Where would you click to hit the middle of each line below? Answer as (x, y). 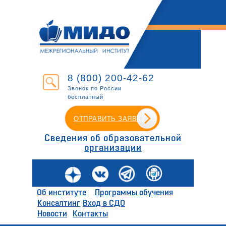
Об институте (62, 193)
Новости (52, 214)
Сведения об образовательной (113, 139)
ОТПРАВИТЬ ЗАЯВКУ (109, 119)
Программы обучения (134, 193)
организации (113, 149)
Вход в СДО (104, 204)
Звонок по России (95, 88)
